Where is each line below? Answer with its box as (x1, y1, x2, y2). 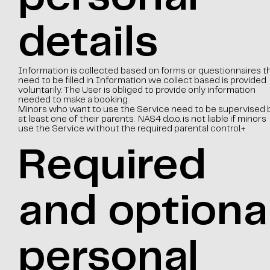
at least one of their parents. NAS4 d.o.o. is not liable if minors (17, 115, 266, 124)
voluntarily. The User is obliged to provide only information (17, 86, 256, 95)
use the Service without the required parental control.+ (17, 125, 245, 133)
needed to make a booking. (17, 96, 128, 104)
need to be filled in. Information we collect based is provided (17, 77, 266, 85)
